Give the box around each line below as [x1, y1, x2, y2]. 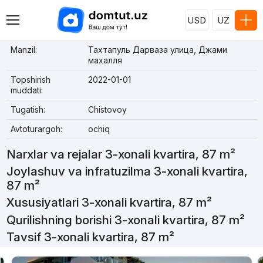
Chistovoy [87, 104, 127, 114]
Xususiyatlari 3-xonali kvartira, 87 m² [6, 195, 212, 210]
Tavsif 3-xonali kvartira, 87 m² [6, 229, 174, 244]
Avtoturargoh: [10, 124, 62, 134]
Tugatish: [10, 104, 45, 114]
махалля [87, 55, 122, 65]
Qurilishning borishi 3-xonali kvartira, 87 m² [6, 212, 245, 227]
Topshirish [10, 75, 50, 85]
